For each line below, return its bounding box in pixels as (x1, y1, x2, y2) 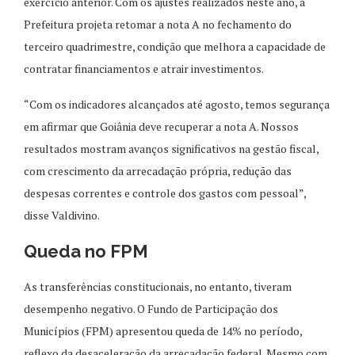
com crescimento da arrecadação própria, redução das (24, 163, 292, 179)
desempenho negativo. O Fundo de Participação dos (24, 301, 278, 317)
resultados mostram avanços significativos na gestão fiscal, (24, 141, 319, 157)
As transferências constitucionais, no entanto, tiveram (24, 279, 292, 295)
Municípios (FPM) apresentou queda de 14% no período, (24, 323, 302, 339)
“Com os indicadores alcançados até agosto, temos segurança (24, 97, 330, 113)
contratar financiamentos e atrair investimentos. (24, 61, 264, 77)
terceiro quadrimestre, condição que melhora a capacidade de (24, 39, 326, 55)
